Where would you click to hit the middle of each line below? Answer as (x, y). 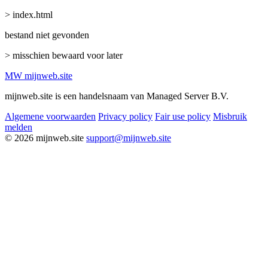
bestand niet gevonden (47, 35)
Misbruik (230, 116)
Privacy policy (125, 116)
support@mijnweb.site (129, 138)
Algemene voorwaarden (50, 116)
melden (19, 127)
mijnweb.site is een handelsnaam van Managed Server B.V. (117, 96)
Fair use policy (183, 116)
